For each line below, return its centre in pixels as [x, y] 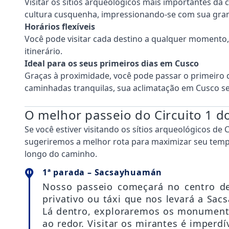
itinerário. [43, 51]
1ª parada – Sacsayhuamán [102, 172]
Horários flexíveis [60, 26]
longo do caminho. [61, 154]
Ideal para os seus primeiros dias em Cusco [112, 63]
